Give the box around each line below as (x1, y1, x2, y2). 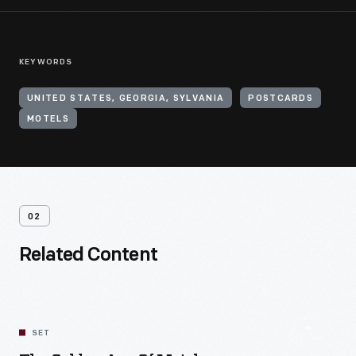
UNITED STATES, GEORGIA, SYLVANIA (27, 95, 225, 103)
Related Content (19, 246, 157, 265)
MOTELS (27, 115, 69, 124)
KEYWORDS (19, 58, 73, 67)
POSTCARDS (248, 95, 314, 103)
